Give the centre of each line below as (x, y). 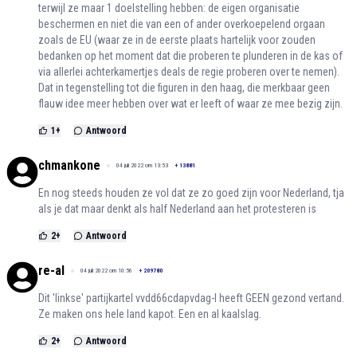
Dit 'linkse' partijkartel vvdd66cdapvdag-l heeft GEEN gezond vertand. (191, 298)
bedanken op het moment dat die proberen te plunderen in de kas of (190, 56)
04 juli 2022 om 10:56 (106, 271)
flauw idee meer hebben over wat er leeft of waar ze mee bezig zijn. (190, 104)
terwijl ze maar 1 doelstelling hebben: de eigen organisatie (169, 8)
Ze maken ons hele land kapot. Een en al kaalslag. (150, 314)
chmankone (69, 166)
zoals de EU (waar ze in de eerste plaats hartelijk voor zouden (177, 40)
